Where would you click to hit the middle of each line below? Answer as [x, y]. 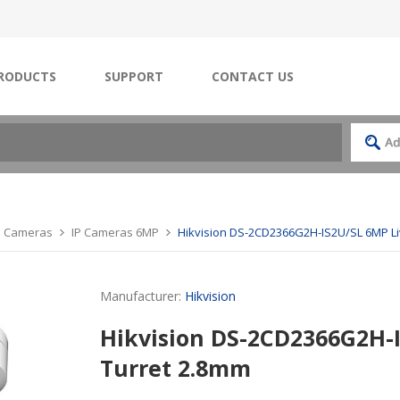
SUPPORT [134, 76]
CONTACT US [253, 76]
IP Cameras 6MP [115, 232]
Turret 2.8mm [176, 368]
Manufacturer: [141, 296]
